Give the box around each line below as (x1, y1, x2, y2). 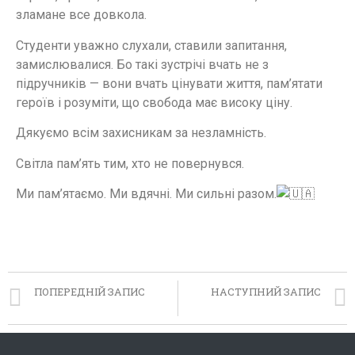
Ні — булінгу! (34, 300, 92, 312)
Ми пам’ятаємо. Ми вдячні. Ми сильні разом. (16, 185, 277, 201)
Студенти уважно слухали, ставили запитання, (16, 37, 287, 53)
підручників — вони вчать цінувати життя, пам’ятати (16, 75, 323, 91)
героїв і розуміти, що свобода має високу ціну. (16, 94, 292, 110)
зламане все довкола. (16, 7, 147, 23)
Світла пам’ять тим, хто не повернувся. (16, 155, 244, 171)
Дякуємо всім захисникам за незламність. (16, 125, 266, 141)
